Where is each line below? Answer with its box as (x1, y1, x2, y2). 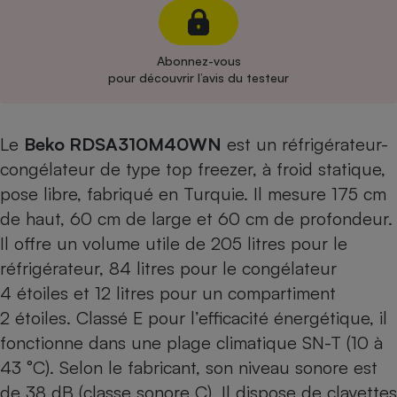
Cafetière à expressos (229, 20, 376, 39)
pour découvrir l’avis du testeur (108, 70, 289, 85)
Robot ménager (251, 198, 354, 217)
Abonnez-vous (156, 53, 241, 68)
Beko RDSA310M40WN (24, 133, 222, 155)
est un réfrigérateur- (222, 133, 388, 155)
